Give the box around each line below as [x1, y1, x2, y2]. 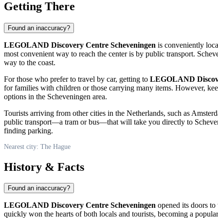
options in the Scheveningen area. [4, 92, 107, 101]
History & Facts [4, 160, 84, 173]
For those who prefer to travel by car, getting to [4, 74, 150, 83]
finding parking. [4, 126, 53, 135]
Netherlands [127, 109, 163, 117]
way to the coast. [4, 58, 55, 67]
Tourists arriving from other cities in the [4, 109, 127, 117]
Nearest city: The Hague [4, 143, 71, 150]
